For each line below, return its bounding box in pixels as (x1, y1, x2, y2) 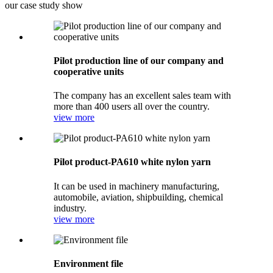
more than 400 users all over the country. (54, 101, 210, 112)
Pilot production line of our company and (54, 55, 224, 66)
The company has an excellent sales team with (54, 90, 231, 101)
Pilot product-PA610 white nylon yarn (54, 157, 211, 168)
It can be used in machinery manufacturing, (54, 180, 219, 191)
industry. (54, 202, 87, 213)
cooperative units (54, 66, 124, 77)
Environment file (54, 258, 123, 269)
